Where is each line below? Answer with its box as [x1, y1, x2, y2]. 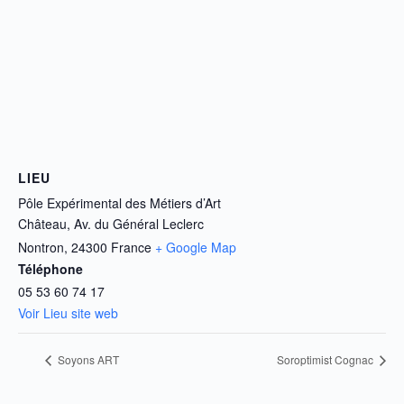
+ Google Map [155, 238, 236, 256]
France [111, 238, 151, 256]
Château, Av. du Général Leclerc [18, 215, 204, 233]
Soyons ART [55, 352, 119, 368]
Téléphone [18, 260, 83, 278]
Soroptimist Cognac [277, 352, 376, 368]
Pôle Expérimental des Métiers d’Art [18, 194, 221, 212]
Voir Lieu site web [18, 304, 118, 322]
